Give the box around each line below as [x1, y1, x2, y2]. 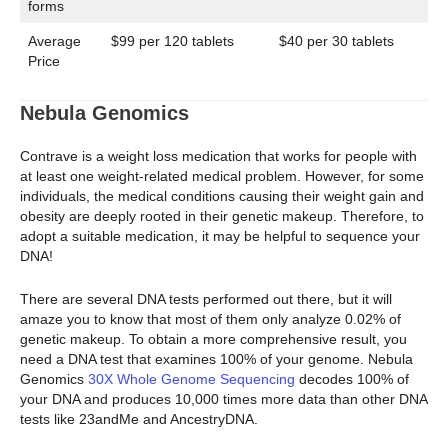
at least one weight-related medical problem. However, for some [20, 168, 424, 185]
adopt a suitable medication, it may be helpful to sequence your [20, 228, 420, 245]
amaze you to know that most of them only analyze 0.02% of [20, 310, 401, 327]
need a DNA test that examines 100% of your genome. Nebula [20, 350, 413, 367]
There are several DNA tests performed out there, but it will [20, 290, 392, 307]
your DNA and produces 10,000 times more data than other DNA [20, 390, 427, 407]
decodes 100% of [295, 370, 409, 387]
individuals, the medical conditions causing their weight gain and [20, 188, 424, 205]
